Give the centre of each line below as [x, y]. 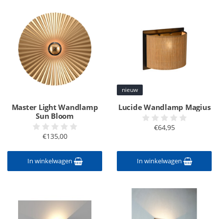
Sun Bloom [55, 116]
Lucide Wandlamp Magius [164, 107]
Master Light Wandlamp [55, 107]
